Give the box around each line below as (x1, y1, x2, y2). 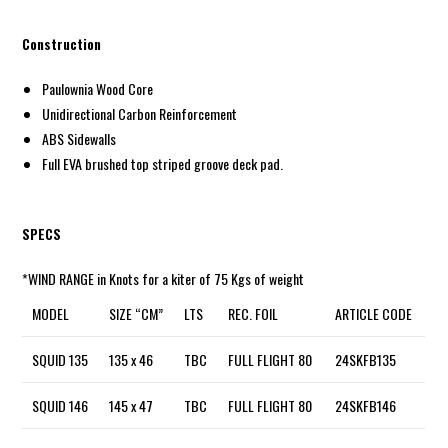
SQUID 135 (32, 348, 89, 370)
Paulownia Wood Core (42, 77, 154, 99)
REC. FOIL (228, 302, 279, 324)
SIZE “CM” (109, 302, 164, 324)
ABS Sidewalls (42, 127, 117, 149)
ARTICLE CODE (335, 302, 413, 324)
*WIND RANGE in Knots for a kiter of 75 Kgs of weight (22, 267, 305, 289)
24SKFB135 (335, 348, 397, 370)
